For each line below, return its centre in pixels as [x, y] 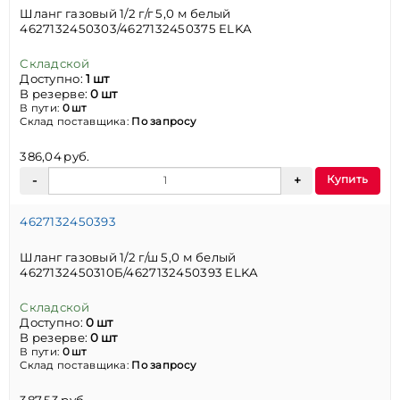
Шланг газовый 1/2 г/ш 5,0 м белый [128, 257]
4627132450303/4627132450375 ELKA [136, 28]
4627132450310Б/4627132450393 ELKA [139, 272]
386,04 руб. [55, 156]
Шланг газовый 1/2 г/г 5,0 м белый [125, 13]
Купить [348, 179]
